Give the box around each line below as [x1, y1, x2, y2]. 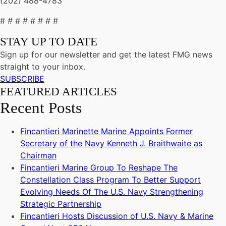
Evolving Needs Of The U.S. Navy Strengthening [20, 187, 203, 197]
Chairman [20, 150, 56, 160]
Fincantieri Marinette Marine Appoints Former [20, 126, 193, 136]
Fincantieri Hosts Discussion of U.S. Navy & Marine [20, 211, 213, 221]
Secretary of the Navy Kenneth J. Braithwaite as [20, 138, 202, 148]
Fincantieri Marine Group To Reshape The [20, 162, 178, 173]
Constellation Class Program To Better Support [20, 175, 201, 185]
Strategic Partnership [20, 199, 101, 209]
